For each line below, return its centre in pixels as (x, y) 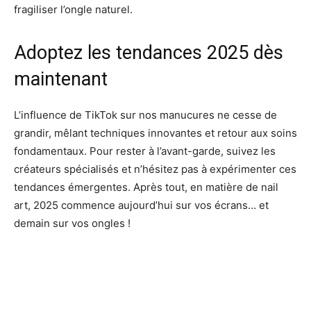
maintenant (61, 79)
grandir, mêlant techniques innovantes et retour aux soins (155, 133)
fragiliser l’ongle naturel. (73, 10)
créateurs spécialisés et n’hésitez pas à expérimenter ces (155, 169)
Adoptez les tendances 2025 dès (149, 53)
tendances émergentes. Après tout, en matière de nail (146, 187)
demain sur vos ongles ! (72, 224)
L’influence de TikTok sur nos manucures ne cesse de (145, 115)
